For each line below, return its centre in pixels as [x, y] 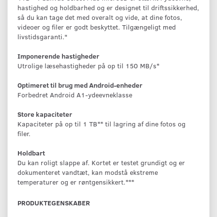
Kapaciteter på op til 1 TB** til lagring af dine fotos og [101, 124]
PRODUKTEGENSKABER [54, 202]
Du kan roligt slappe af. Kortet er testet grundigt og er [101, 162]
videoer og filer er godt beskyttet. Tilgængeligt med [97, 27]
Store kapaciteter [45, 114]
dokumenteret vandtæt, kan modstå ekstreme [88, 172]
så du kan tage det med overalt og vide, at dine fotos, [100, 17]
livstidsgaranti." [42, 36]
